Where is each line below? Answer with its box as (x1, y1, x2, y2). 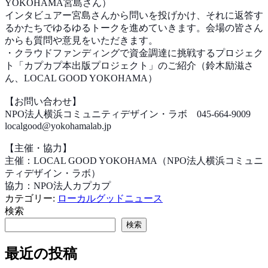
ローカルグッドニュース (57, 193, 163, 203)
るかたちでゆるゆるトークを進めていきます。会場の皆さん (5, 22, 263, 33)
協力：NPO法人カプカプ (5, 180, 111, 191)
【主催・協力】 (5, 142, 72, 153)
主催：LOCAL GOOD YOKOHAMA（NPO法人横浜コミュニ (5, 155, 263, 166)
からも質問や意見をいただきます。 (5, 35, 158, 45)
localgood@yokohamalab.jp (5, 120, 111, 131)
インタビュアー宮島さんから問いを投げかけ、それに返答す (5, 10, 263, 20)
